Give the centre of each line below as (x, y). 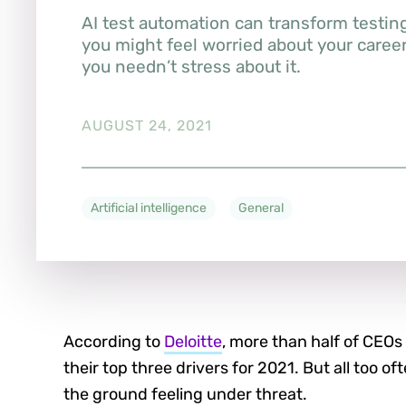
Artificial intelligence (149, 208)
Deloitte (193, 342)
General (261, 208)
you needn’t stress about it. (191, 66)
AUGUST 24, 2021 (147, 126)
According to (114, 342)
